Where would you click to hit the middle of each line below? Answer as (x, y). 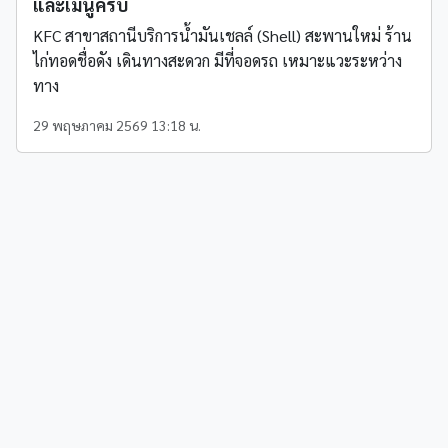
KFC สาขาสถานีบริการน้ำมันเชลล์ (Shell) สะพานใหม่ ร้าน (222, 35)
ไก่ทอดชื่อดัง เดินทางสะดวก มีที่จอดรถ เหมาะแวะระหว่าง (217, 60)
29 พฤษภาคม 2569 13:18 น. (117, 124)
